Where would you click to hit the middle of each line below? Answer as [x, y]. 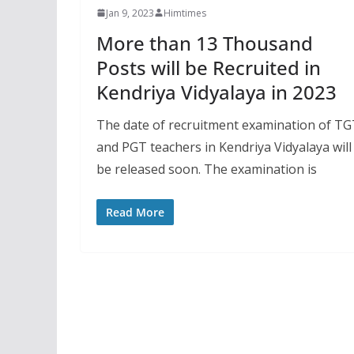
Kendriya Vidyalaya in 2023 [217, 92]
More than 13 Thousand [205, 43]
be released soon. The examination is [207, 169]
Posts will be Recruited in [209, 67]
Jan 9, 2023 [130, 13]
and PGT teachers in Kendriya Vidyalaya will [224, 147]
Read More [135, 212]
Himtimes [185, 13]
